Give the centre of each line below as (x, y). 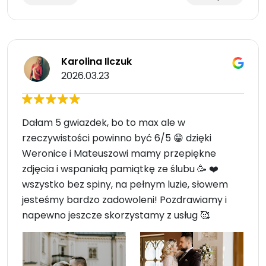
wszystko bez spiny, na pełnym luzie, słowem (125, 185)
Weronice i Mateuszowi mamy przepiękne (119, 154)
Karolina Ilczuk (96, 62)
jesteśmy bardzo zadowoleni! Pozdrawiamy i (124, 200)
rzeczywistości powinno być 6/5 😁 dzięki (117, 138)
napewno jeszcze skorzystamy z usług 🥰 (116, 216)
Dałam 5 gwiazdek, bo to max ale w (104, 123)
